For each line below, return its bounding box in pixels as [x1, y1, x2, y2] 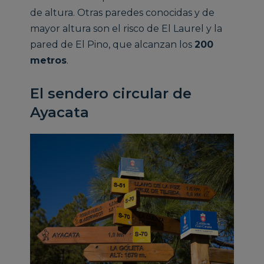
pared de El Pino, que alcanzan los [30, 38, 195, 50]
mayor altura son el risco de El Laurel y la [30, 22, 223, 34]
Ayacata [30, 103, 90, 121]
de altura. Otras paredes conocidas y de [30, 6, 215, 18]
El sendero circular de [30, 84, 192, 102]
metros [30, 54, 67, 66]
